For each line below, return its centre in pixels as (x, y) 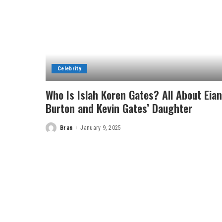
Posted (55, 130)
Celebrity (70, 68)
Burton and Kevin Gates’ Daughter (119, 108)
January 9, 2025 (101, 128)
